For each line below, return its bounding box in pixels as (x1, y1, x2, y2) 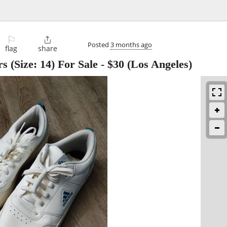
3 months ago (110, 40, 152, 49)
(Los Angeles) (124, 58, 192, 71)
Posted (88, 40, 110, 49)
